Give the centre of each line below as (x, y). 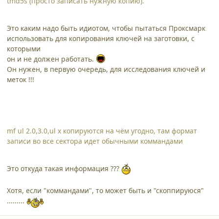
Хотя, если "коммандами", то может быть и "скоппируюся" (105, 190)
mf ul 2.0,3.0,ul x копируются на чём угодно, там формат (102, 131)
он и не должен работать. (51, 59)
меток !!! (21, 79)
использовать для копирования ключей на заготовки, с (101, 38)
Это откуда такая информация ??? (64, 168)
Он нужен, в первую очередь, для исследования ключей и (106, 69)
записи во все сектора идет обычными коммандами (95, 141)
